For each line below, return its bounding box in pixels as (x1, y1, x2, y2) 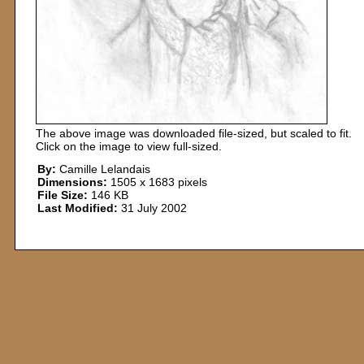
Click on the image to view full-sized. (36, 140, 222, 153)
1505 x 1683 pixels (107, 175, 207, 188)
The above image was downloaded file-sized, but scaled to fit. (36, 127, 352, 140)
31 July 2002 (118, 201, 187, 214)
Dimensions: (37, 175, 107, 188)
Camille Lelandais (56, 162, 150, 175)
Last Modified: (37, 201, 118, 214)
